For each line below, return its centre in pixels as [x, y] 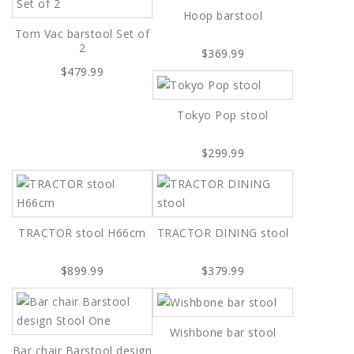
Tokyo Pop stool [223, 115]
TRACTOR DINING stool [223, 233]
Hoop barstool [223, 15]
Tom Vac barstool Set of [82, 33]
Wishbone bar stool [223, 333]
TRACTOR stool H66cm [82, 233]
